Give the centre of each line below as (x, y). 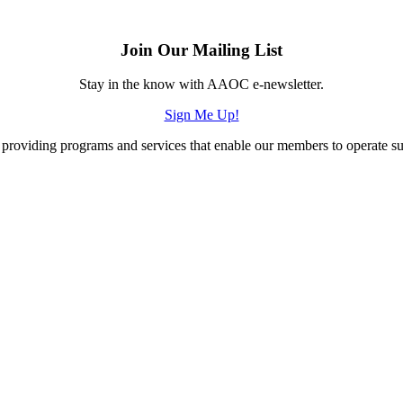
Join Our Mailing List (201, 49)
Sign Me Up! (201, 115)
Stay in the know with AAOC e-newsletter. (201, 85)
